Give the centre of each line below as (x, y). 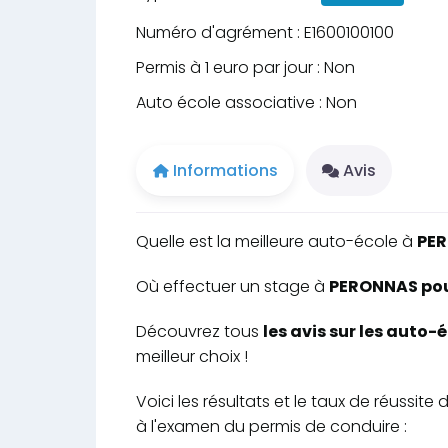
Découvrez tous (199, 331)
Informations (225, 170)
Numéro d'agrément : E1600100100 (265, 33)
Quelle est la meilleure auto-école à (276, 241)
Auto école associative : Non (246, 103)
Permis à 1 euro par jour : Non (245, 68)
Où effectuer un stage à (232, 286)
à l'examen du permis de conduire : (271, 426)
